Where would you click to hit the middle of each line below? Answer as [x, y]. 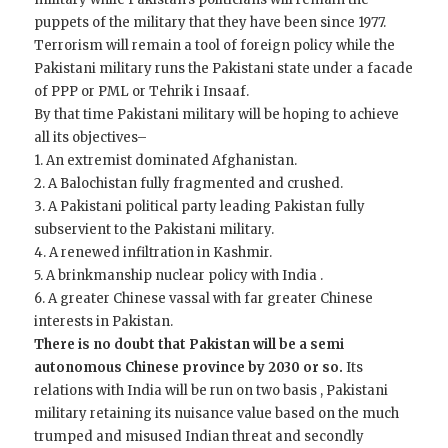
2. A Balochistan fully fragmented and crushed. [189, 184]
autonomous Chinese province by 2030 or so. [190, 368]
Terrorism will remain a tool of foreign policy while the [215, 46]
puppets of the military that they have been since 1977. [210, 23]
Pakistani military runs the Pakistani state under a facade [224, 69]
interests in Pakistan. [104, 322]
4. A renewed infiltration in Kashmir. [153, 253]
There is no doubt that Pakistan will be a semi [189, 345]
